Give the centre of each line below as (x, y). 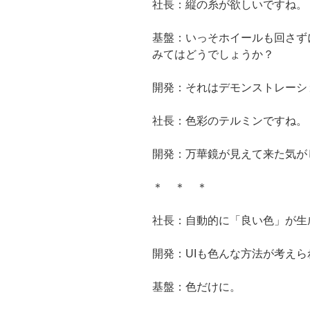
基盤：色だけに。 (197, 286)
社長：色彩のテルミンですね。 (230, 120)
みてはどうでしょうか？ (213, 54)
